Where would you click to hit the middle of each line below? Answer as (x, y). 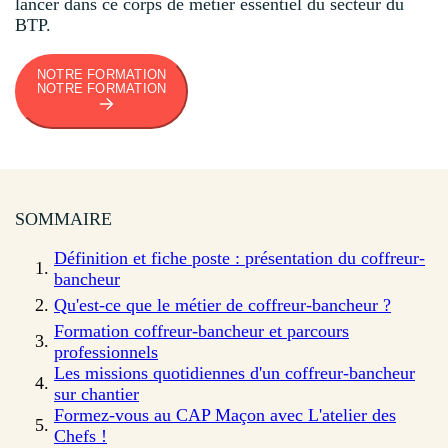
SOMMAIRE (63, 218)
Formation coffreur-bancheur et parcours (201, 330)
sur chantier (96, 393)
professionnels (106, 351)
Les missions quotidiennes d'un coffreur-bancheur (234, 372)
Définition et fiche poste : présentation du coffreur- (239, 257)
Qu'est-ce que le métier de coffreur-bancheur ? (222, 304)
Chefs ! (80, 435)
